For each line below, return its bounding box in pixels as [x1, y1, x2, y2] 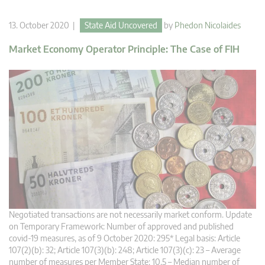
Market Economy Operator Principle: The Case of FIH [9, 43, 240, 55]
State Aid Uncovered [85, 20, 157, 30]
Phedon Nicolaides [174, 20, 241, 30]
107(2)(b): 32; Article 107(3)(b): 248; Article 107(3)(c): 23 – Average [9, 244, 241, 255]
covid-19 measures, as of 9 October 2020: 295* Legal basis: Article [9, 232, 240, 243]
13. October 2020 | [9, 20, 80, 30]
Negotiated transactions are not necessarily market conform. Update [9, 209, 252, 219]
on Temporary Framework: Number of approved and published [9, 221, 234, 231]
